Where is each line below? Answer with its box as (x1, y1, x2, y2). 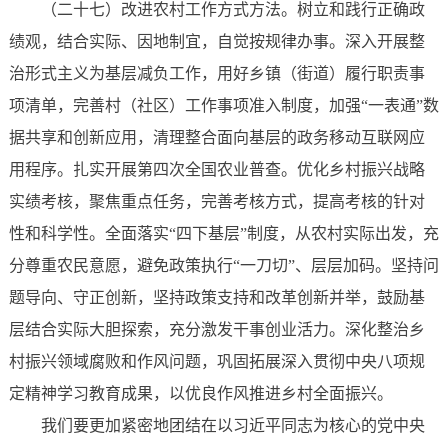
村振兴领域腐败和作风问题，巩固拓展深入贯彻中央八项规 (8, 353, 425, 371)
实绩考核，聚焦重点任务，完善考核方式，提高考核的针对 (8, 193, 425, 211)
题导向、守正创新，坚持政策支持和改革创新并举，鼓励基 (8, 289, 425, 307)
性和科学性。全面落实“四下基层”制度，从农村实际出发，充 (8, 225, 439, 243)
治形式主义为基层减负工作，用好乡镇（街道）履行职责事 (8, 65, 425, 83)
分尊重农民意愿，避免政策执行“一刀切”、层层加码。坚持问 (8, 257, 439, 275)
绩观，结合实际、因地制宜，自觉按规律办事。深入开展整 (8, 33, 425, 51)
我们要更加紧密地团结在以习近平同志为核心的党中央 (40, 417, 425, 435)
